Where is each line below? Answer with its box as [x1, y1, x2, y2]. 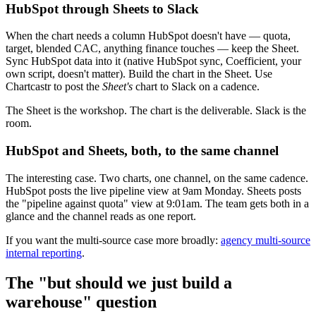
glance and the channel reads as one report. [6, 209, 196, 222]
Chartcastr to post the [6, 80, 102, 93]
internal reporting [6, 246, 82, 259]
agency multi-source [221, 233, 310, 246]
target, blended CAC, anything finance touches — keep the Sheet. [6, 42, 299, 55]
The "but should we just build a [6, 273, 232, 292]
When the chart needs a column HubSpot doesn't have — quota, [6, 30, 291, 42]
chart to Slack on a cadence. [133, 80, 260, 93]
